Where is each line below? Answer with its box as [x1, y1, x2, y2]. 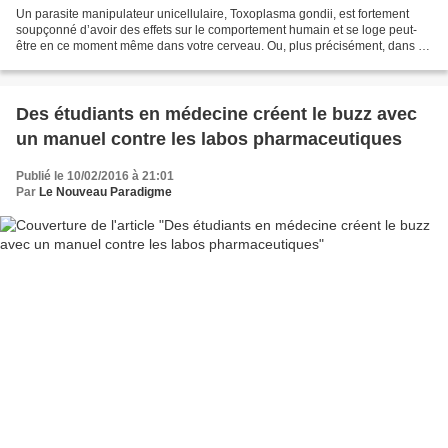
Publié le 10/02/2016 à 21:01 [16, 168, 174, 183]
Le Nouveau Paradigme [39, 184, 172, 199]
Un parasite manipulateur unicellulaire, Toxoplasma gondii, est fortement [16, 6, 409, 21]
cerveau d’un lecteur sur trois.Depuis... [16, 54, 224, 69]
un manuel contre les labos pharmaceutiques [16, 128, 402, 149]
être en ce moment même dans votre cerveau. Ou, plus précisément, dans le [16, 38, 428, 53]
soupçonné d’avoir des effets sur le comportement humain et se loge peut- [16, 22, 417, 37]
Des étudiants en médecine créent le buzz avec [16, 103, 417, 124]
